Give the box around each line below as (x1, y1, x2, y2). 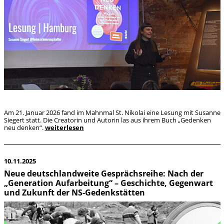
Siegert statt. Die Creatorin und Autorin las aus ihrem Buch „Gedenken (3, 115, 211, 124)
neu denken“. (3, 122, 45, 132)
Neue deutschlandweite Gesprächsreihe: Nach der (3, 168, 203, 179)
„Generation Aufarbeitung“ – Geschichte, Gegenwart (3, 177, 213, 189)
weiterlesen (44, 122, 84, 132)
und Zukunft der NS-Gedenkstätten (3, 187, 147, 198)
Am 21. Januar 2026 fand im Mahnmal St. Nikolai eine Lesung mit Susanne (3, 107, 220, 117)
